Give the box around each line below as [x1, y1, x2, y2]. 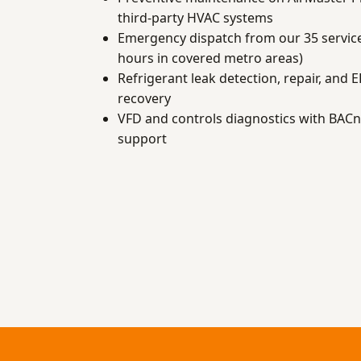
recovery [118, 89, 171, 108]
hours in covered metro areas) [118, 49, 303, 68]
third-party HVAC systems [118, 9, 273, 27]
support [118, 130, 167, 148]
